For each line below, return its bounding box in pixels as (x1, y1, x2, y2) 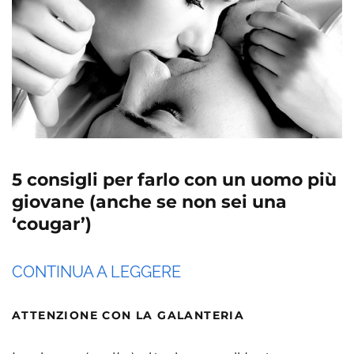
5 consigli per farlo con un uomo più (12, 168, 337, 190)
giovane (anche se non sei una (12, 190, 287, 213)
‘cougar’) (12, 213, 92, 235)
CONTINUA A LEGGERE (12, 262, 181, 281)
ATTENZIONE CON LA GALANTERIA (12, 307, 245, 322)
